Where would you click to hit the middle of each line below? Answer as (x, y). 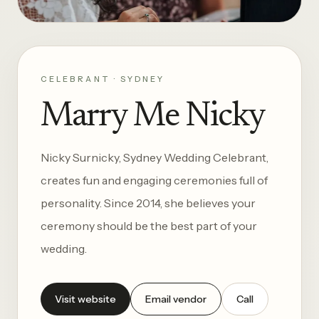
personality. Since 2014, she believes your (148, 203)
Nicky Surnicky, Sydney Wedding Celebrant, (155, 157)
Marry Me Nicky (153, 117)
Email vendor (176, 299)
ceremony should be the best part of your (149, 225)
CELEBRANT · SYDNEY (103, 79)
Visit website (85, 299)
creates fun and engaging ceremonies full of (154, 180)
